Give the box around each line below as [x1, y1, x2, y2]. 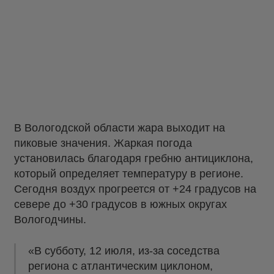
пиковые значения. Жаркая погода [14, 137, 192, 150]
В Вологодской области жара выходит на [14, 122, 225, 135]
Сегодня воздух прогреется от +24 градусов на [14, 183, 256, 196]
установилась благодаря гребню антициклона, [14, 152, 253, 165]
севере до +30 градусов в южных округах [14, 198, 227, 211]
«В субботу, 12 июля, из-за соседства [28, 245, 220, 257]
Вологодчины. [14, 213, 86, 226]
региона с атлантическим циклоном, [28, 260, 213, 273]
